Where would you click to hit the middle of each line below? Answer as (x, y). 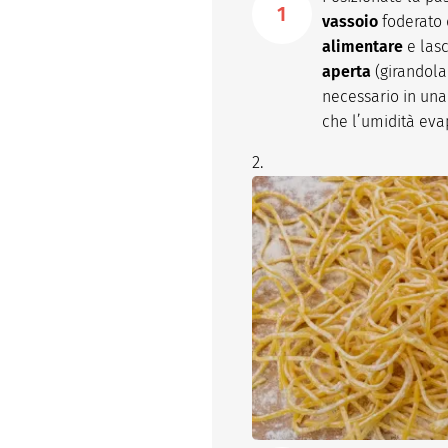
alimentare (362, 47)
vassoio (350, 22)
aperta (346, 72)
